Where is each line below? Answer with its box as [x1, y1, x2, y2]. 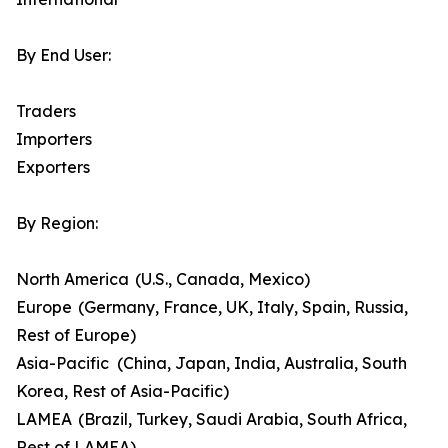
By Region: [16, 213, 98, 234]
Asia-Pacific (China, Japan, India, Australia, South [16, 353, 407, 374]
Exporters [16, 157, 90, 178]
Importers [16, 129, 92, 150]
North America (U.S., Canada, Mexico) [16, 269, 310, 290]
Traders [16, 101, 76, 122]
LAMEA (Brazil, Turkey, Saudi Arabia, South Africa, [16, 409, 407, 430]
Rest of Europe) [16, 325, 136, 346]
